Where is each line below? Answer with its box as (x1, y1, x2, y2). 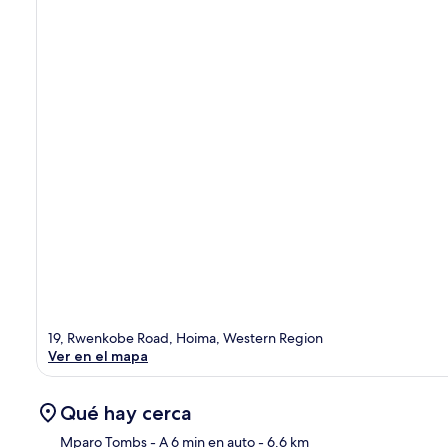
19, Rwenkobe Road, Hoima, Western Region (48, 328, 323, 347)
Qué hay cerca (60, 400, 192, 425)
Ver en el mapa (48, 346, 148, 365)
